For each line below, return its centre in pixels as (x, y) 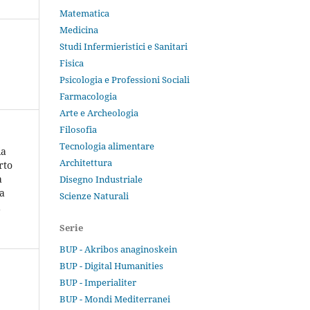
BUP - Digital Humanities (111, 266)
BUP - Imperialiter (98, 283)
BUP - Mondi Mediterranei (115, 299)
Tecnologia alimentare (107, 146)
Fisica (72, 63)
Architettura (86, 163)
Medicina (79, 30)
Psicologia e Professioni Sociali (125, 80)
